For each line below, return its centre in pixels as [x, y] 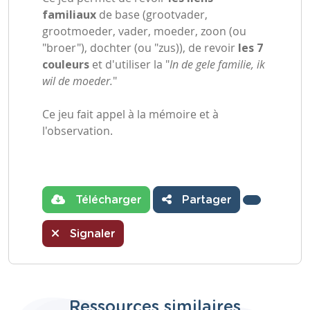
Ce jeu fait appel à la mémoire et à [130, 114]
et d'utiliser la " [129, 64]
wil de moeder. [77, 81]
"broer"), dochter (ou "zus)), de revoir [140, 48]
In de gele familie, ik [217, 64]
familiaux [69, 15]
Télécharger [107, 200]
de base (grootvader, [152, 15]
